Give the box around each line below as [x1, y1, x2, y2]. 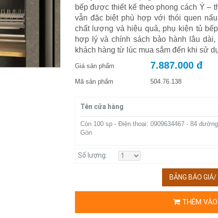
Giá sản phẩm [74, 62, 114, 70]
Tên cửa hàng [80, 103, 124, 111]
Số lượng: [77, 151, 107, 160]
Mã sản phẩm [74, 78, 113, 86]
